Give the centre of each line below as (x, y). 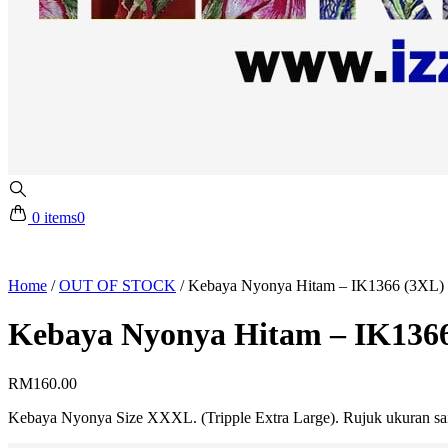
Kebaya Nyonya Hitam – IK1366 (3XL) (316, 285)
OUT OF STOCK (117, 285)
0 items (54, 217)
